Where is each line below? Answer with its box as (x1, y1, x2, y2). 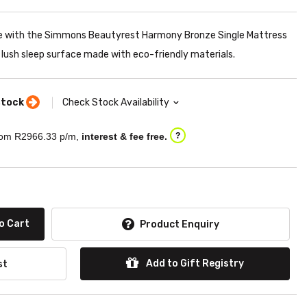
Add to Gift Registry (144, 257, 244, 269)
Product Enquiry (140, 218, 219, 230)
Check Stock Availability (62, 96, 169, 108)
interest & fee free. (82, 130, 167, 142)
